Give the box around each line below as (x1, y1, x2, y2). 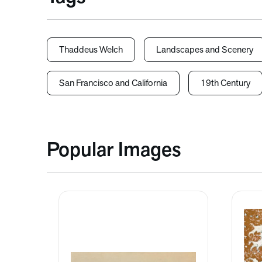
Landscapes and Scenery (156, 46, 253, 55)
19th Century (201, 79, 250, 88)
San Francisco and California (59, 79, 167, 88)
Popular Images (47, 141, 181, 161)
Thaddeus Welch (59, 46, 123, 55)
